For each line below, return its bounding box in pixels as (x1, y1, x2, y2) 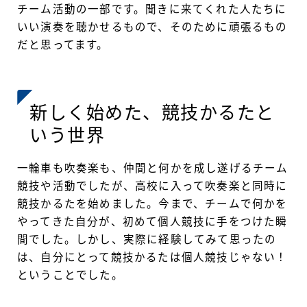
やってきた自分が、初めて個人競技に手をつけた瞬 (17, 216, 288, 228)
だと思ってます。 (17, 38, 109, 51)
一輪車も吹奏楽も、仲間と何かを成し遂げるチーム (17, 162, 288, 175)
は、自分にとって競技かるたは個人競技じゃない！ (17, 251, 288, 264)
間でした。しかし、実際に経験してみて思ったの (17, 234, 277, 246)
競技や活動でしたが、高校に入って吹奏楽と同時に (17, 180, 288, 193)
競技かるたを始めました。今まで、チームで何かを (17, 198, 288, 210)
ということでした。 (17, 269, 123, 282)
